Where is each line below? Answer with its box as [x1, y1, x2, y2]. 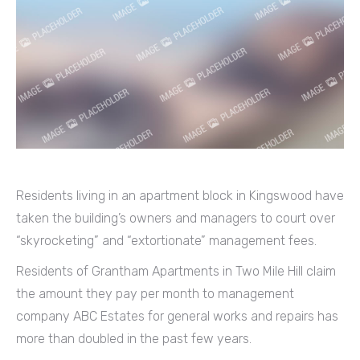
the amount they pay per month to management [16, 285, 294, 301]
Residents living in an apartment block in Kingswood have [16, 187, 344, 203]
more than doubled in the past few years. [16, 330, 252, 346]
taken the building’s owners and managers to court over [16, 210, 335, 226]
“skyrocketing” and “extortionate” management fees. [16, 232, 317, 248]
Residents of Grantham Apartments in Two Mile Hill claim [16, 263, 336, 279]
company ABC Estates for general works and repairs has [16, 308, 338, 324]
